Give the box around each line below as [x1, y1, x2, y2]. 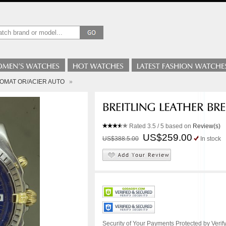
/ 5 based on [156, 123, 193, 130]
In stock [200, 135, 221, 142]
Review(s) [193, 123, 220, 130]
